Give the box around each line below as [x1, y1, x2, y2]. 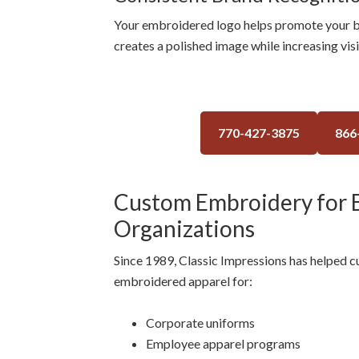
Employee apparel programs [146, 335, 301, 351]
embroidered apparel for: [114, 272, 252, 288]
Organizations [114, 214, 255, 242]
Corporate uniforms [146, 314, 255, 330]
